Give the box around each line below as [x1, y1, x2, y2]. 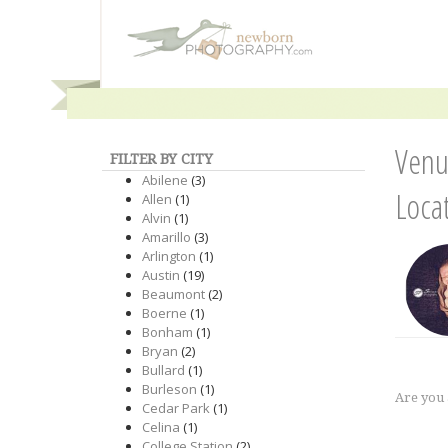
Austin [142, 266, 180, 284]
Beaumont [142, 285, 205, 303]
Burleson [142, 380, 197, 398]
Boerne [142, 304, 187, 322]
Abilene [142, 171, 188, 189]
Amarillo [142, 228, 191, 246]
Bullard [142, 361, 185, 379]
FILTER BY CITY [110, 151, 213, 167]
